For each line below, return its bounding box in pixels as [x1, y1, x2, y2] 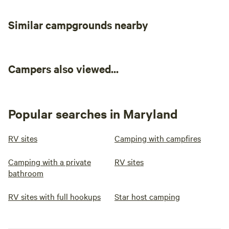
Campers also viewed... [8, 61, 119, 76]
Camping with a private [8, 156, 91, 167]
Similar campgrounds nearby [8, 17, 148, 32]
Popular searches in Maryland [8, 105, 178, 122]
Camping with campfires [114, 132, 201, 144]
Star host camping [114, 191, 180, 202]
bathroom [8, 167, 43, 178]
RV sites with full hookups [8, 191, 101, 202]
